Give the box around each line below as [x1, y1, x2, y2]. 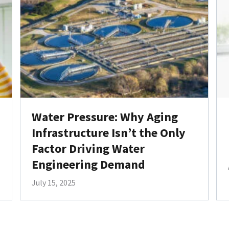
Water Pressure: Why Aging [31, 108, 178, 125]
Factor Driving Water [31, 140, 145, 156]
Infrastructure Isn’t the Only [31, 124, 186, 141]
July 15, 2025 [31, 177, 76, 188]
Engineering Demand [31, 156, 145, 172]
